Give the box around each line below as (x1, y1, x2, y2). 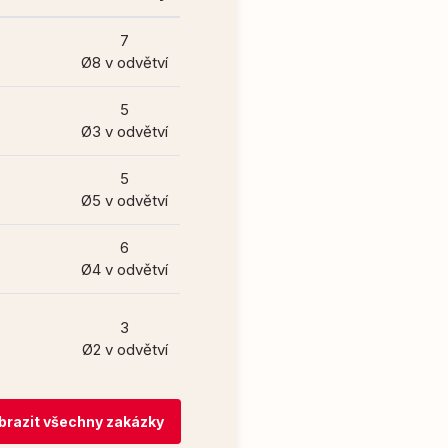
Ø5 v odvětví (81, 191, 168, 210)
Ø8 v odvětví (81, 53, 168, 72)
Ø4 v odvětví (81, 260, 168, 279)
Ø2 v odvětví (81, 340, 168, 359)
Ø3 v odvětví (81, 122, 168, 141)
